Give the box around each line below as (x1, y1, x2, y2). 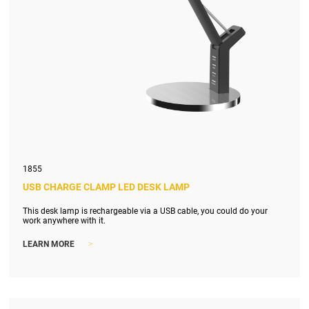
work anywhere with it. (23, 215, 106, 226)
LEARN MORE (23, 239, 75, 250)
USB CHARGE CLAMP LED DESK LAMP (23, 181, 190, 192)
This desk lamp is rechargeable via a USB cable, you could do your (23, 206, 268, 216)
